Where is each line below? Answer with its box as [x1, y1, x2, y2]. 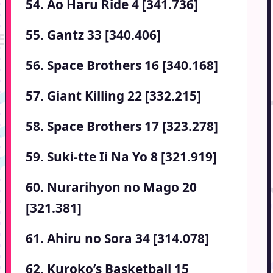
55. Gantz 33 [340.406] [26, 26, 161, 44]
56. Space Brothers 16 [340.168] [26, 57, 218, 74]
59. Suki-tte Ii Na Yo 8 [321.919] [26, 148, 217, 166]
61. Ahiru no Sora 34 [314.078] [26, 230, 209, 247]
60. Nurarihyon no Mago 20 [26, 179, 197, 196]
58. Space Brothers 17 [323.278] [26, 118, 218, 135]
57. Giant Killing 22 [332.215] [26, 87, 201, 105]
